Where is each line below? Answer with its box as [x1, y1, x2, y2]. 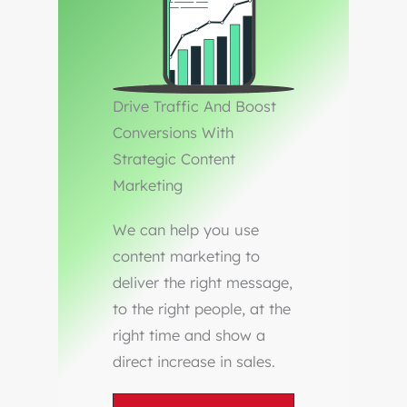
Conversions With [113, 124, 233, 143]
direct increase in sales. [113, 352, 275, 372]
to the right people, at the [113, 300, 291, 319]
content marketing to [113, 247, 260, 266]
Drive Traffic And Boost [113, 97, 276, 116]
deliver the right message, [113, 273, 293, 293]
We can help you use [113, 221, 259, 240]
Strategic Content [113, 150, 235, 169]
